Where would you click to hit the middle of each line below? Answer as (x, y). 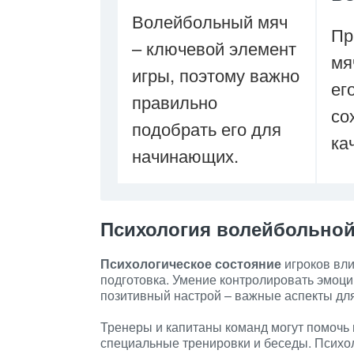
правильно (175, 102)
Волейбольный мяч (210, 21)
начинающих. (185, 155)
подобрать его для (207, 128)
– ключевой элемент (214, 48)
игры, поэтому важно (216, 75)
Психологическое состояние (191, 264)
